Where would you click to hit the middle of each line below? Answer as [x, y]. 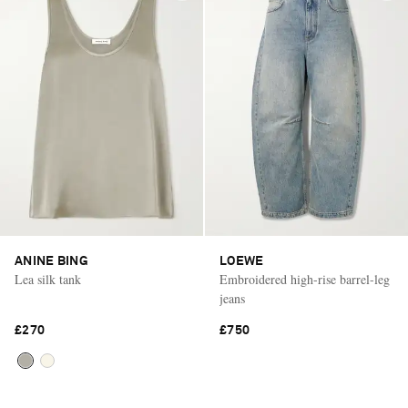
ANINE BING [51, 261]
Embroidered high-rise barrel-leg [305, 279]
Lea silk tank [48, 279]
